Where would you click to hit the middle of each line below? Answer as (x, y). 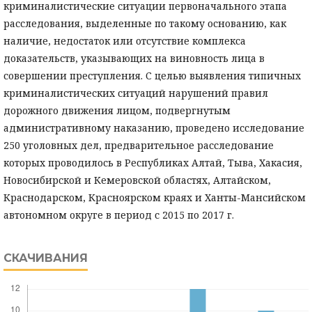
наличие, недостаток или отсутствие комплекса (125, 41)
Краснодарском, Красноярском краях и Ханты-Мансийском (155, 198)
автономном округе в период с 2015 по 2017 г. (119, 215)
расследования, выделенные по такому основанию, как (145, 24)
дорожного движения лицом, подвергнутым (117, 111)
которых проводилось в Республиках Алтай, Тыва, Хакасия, (153, 163)
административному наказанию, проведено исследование (154, 128)
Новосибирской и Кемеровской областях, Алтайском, (137, 180)
